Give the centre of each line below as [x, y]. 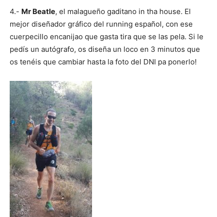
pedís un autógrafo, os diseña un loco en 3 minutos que [105, 49]
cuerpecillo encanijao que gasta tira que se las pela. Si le [107, 36]
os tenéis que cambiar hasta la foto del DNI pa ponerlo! [103, 62]
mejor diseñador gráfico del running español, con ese [101, 24]
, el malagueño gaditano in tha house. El [123, 11]
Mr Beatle [38, 11]
